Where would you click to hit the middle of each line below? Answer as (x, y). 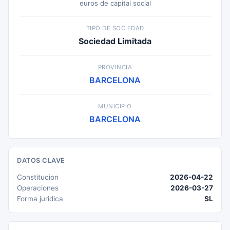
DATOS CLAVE (41, 160)
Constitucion (38, 177)
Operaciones (38, 188)
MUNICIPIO (115, 106)
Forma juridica (40, 199)
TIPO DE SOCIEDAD (115, 28)
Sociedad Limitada (115, 41)
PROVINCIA (115, 67)
